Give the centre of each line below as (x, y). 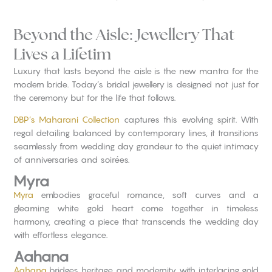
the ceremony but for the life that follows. (94, 97)
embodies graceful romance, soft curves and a (146, 194)
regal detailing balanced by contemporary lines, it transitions (136, 132)
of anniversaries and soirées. (71, 159)
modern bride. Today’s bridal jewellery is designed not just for (136, 84)
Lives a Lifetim (62, 54)
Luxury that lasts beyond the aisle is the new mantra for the (136, 70)
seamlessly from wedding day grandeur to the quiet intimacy (136, 146)
